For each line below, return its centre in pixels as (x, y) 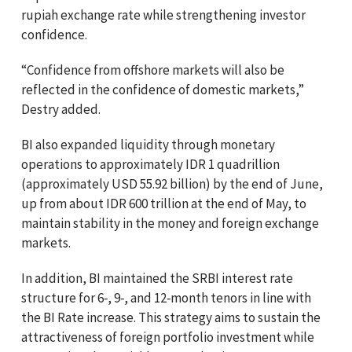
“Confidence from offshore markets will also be (153, 70)
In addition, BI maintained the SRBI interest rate (157, 278)
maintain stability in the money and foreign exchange (170, 223)
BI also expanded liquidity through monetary (148, 144)
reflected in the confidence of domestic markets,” (163, 89)
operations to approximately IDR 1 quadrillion (150, 164)
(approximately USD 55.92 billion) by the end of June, (172, 183)
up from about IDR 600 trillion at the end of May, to (164, 203)
